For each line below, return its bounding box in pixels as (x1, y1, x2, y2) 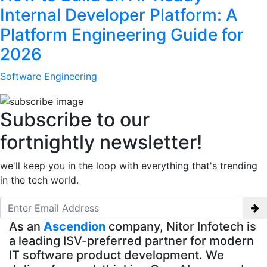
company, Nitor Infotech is (105, 219, 256, 234)
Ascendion (44, 219, 105, 234)
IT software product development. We (9, 247, 224, 262)
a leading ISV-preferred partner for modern (9, 233, 254, 248)
